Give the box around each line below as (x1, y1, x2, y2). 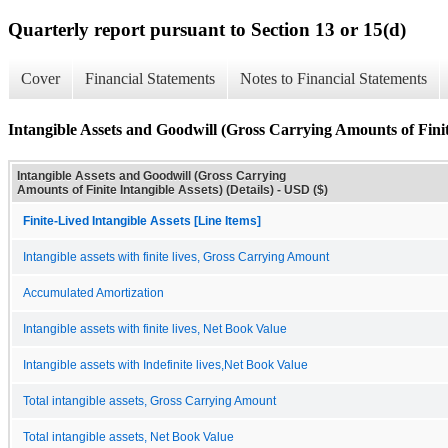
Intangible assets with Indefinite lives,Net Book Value (23, 358, 308, 371)
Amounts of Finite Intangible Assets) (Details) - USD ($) (17, 182, 328, 197)
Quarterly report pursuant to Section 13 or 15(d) (8, 18, 406, 40)
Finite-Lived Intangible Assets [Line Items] (23, 214, 261, 227)
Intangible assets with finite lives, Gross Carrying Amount (23, 250, 329, 263)
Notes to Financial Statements (240, 70, 427, 88)
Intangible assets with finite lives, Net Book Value (23, 322, 287, 335)
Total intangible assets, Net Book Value (23, 430, 234, 443)
